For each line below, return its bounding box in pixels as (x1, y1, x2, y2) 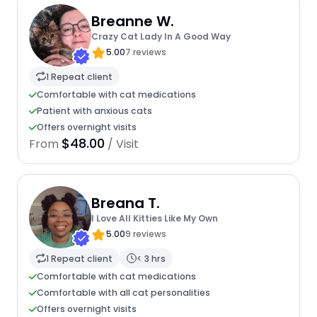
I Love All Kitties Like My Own (91, 212, 218, 224)
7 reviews (125, 45, 166, 58)
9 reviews (125, 227, 166, 240)
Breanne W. (91, 11, 174, 31)
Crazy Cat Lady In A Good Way (91, 30, 231, 42)
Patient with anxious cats (36, 105, 152, 117)
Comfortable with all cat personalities (36, 287, 210, 299)
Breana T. (91, 192, 160, 213)
